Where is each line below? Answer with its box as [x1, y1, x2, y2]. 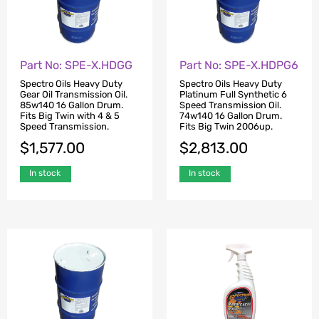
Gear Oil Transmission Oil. [20, 89, 127, 100]
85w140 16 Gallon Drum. [20, 100, 123, 110]
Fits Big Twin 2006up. [179, 121, 273, 132]
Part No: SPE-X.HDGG [20, 58, 132, 72]
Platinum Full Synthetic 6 [179, 89, 287, 100]
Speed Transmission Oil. [179, 100, 281, 110]
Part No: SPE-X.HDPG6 [179, 58, 298, 72]
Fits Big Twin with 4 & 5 [20, 110, 120, 121]
